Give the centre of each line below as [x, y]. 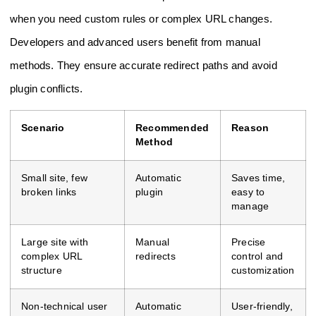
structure [42, 271]
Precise [249, 243]
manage [250, 207]
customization [263, 271]
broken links [49, 193]
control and [257, 257]
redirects [156, 257]
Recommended [172, 128]
